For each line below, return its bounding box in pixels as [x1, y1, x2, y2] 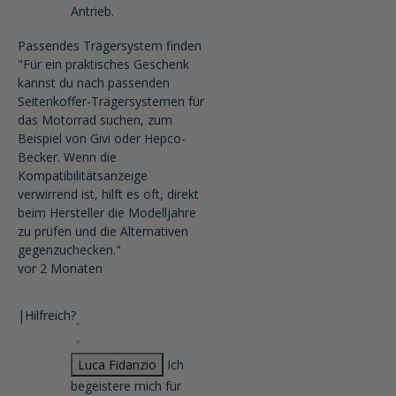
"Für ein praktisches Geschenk [18, 56, 189, 72]
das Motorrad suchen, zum [18, 111, 172, 128]
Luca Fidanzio [78, 356, 156, 373]
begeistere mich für [71, 377, 181, 394]
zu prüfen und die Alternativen [18, 223, 188, 240]
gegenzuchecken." [18, 241, 121, 258]
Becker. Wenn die [18, 148, 117, 165]
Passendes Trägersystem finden [18, 37, 202, 54]
